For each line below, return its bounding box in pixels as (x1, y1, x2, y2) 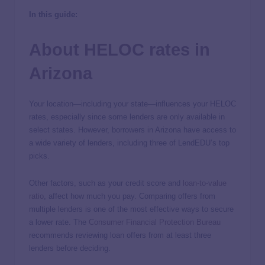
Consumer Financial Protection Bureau (89, 218, 221, 227)
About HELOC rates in (29, 40, 210, 59)
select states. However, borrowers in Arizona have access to (29, 125, 236, 135)
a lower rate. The (29, 218, 89, 227)
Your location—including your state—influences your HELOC (29, 99, 236, 109)
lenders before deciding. (29, 244, 113, 253)
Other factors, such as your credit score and (29, 179, 183, 188)
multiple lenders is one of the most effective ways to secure (29, 205, 234, 214)
